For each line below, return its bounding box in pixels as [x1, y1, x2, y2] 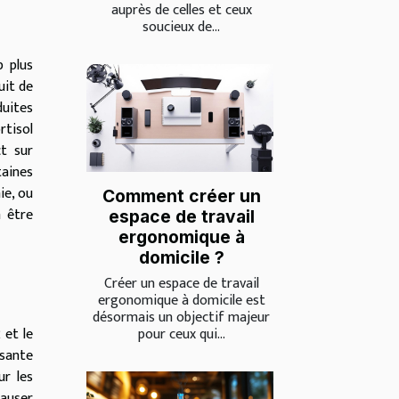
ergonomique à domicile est [97, 288, 265, 313]
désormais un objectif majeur [93, 305, 270, 330]
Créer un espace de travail [103, 271, 259, 296]
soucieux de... [142, 15, 220, 40]
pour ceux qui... [137, 322, 225, 346]
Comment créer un [102, 184, 261, 207]
